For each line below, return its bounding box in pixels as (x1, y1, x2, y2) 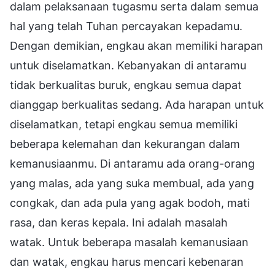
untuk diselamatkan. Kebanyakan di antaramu (10, 58, 246, 72)
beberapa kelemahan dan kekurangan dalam (10, 137, 240, 150)
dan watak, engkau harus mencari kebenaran (10, 255, 244, 268)
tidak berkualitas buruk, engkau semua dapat (10, 78, 242, 91)
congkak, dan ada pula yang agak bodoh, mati (10, 196, 250, 209)
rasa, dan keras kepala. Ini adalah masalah (10, 215, 228, 229)
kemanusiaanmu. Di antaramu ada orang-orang (10, 157, 255, 170)
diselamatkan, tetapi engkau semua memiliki (10, 117, 238, 131)
